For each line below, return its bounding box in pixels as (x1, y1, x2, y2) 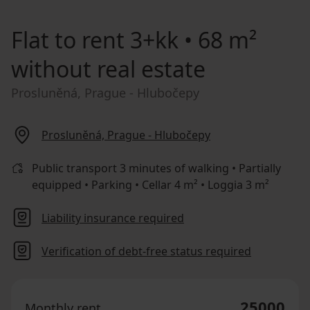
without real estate (11, 53, 206, 84)
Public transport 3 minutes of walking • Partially (31, 160, 281, 176)
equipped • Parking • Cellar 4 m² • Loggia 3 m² (31, 176, 269, 192)
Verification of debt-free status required (42, 243, 251, 259)
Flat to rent (11, 24, 125, 55)
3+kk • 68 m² (125, 24, 257, 55)
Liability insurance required (42, 210, 184, 226)
